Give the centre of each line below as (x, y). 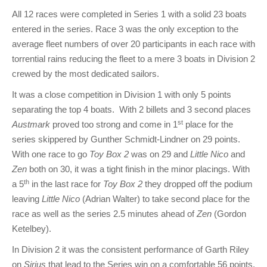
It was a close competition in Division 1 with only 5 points (122, 95)
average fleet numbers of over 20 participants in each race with (133, 44)
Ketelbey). (32, 229)
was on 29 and (159, 154)
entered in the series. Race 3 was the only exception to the (125, 29)
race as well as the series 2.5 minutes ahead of (104, 214)
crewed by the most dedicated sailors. (86, 74)
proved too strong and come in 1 (114, 125)
